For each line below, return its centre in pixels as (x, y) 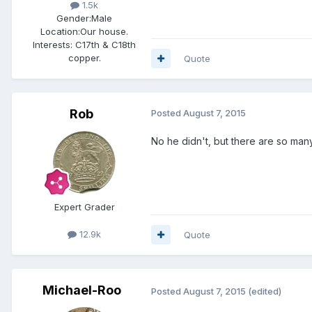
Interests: (53, 44)
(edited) (265, 291)
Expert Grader (84, 206)
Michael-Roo (81, 290)
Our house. (104, 31)
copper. (84, 57)
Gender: (74, 18)
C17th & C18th (104, 44)
